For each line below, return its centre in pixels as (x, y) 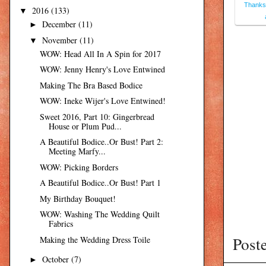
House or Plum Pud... (85, 126)
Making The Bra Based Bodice (91, 85)
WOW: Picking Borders (79, 167)
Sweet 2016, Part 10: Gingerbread (97, 116)
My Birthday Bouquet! (77, 198)
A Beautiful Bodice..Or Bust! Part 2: (101, 142)
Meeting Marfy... (77, 151)
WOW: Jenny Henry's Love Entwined (102, 69)
